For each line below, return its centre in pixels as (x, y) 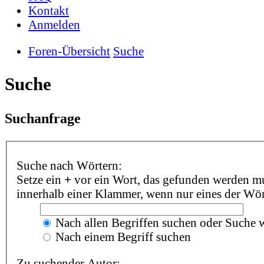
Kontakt (49, 11)
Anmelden (54, 25)
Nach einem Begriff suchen (121, 237)
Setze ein (40, 180)
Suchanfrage (43, 118)
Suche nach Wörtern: (69, 166)
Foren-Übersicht (69, 51)
